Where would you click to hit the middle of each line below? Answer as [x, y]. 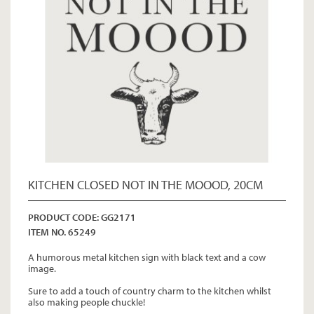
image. [43, 268]
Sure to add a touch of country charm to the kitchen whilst [150, 291]
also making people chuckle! [88, 302]
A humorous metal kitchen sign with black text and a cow [147, 257]
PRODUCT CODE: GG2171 [82, 217]
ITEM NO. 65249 [62, 232]
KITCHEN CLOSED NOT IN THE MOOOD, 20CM [145, 185]
